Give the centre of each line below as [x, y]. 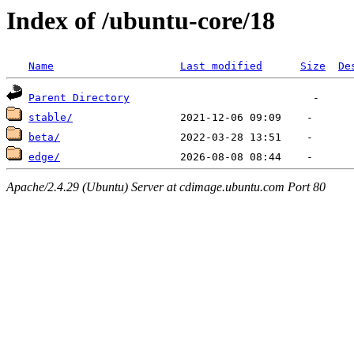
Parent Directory [79, 98]
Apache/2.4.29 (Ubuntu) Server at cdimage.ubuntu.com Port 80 [166, 186]
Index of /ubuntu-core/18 [141, 21]
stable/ [51, 118]
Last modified [221, 66]
